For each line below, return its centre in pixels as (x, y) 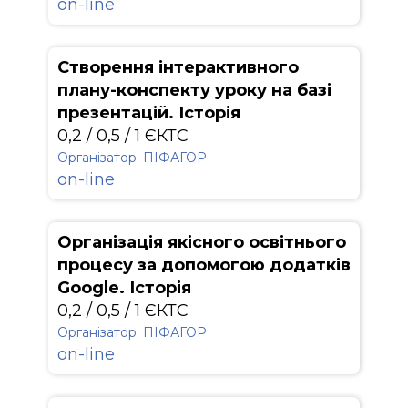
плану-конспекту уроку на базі (194, 90)
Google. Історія (124, 288)
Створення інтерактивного (178, 67)
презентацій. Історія (149, 113)
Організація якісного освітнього (202, 242)
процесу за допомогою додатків (204, 265)
